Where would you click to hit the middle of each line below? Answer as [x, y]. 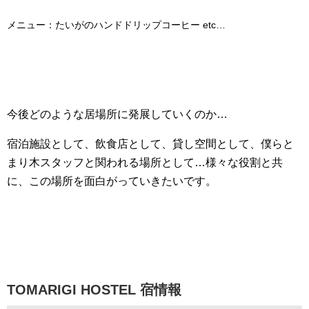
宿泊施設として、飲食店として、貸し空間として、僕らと [150, 144]
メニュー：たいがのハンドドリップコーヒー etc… [116, 25]
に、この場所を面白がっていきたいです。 [112, 181]
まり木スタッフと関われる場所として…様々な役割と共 [145, 163]
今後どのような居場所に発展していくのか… [117, 114]
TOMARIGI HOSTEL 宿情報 [94, 290]
